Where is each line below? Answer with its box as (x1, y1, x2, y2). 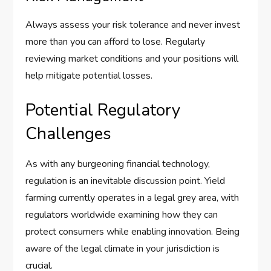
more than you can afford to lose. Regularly (25, 35, 206, 49)
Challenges (25, 122, 112, 146)
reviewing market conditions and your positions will (25, 52, 239, 66)
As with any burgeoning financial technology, (25, 157, 211, 171)
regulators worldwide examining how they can (25, 208, 218, 222)
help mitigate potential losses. (25, 69, 153, 83)
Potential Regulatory (25, 99, 181, 122)
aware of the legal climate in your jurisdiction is (25, 242, 220, 256)
